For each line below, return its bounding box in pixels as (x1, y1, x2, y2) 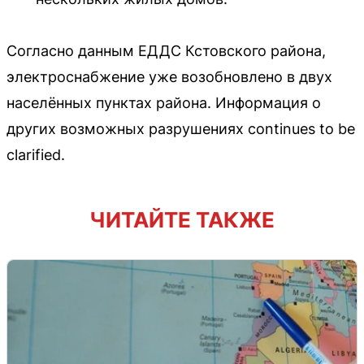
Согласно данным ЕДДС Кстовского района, (6, 41, 326, 59)
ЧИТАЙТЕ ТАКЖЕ (89, 206, 275, 232)
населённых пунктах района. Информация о (6, 93, 321, 111)
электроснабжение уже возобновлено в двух (6, 67, 332, 85)
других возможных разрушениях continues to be (6, 119, 355, 137)
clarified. (6, 145, 65, 163)
